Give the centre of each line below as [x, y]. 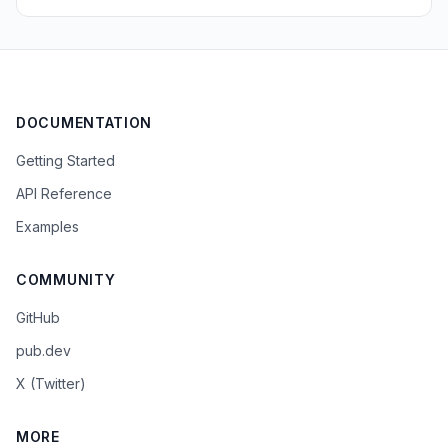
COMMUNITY [66, 279]
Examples [47, 226]
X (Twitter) [51, 383]
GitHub [38, 317]
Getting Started [65, 160]
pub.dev [43, 350]
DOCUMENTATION [84, 122]
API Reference [64, 193]
